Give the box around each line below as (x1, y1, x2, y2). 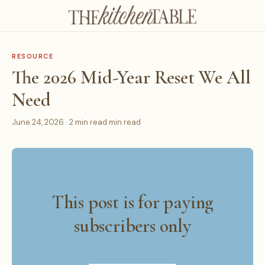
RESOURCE (12, 52, 54, 60)
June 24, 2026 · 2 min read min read (12, 117, 141, 127)
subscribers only (74, 214, 191, 237)
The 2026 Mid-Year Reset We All (12, 66, 251, 89)
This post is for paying (51, 190, 214, 214)
